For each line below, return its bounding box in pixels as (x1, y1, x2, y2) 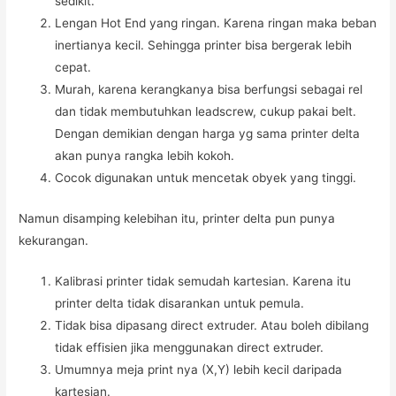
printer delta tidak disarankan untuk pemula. (55, 296, 305, 311)
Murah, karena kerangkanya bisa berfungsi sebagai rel (55, 82, 363, 97)
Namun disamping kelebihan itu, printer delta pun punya (19, 210, 336, 225)
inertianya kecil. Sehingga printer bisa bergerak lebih (55, 38, 353, 53)
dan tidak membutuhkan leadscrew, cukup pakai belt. (55, 104, 357, 119)
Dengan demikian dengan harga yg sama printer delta (55, 126, 361, 141)
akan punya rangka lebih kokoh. (55, 148, 235, 164)
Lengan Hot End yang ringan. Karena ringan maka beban (55, 16, 377, 31)
